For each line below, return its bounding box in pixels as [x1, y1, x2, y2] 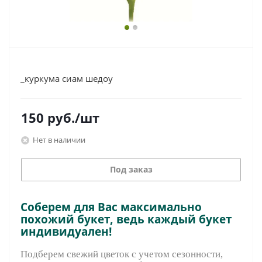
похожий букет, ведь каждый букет [20, 212, 232, 226]
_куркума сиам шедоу [20, 73, 113, 84]
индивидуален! [20, 224, 115, 239]
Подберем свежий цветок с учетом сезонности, [20, 249, 223, 260]
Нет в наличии [33, 134, 85, 145]
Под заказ [109, 164, 153, 175]
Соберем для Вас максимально [20, 199, 202, 214]
